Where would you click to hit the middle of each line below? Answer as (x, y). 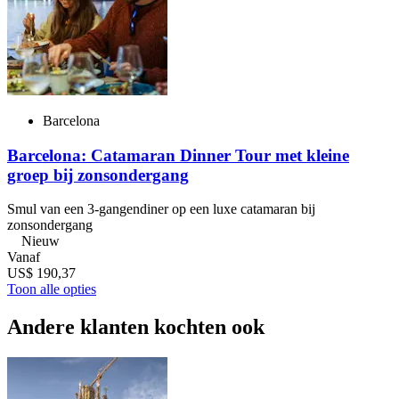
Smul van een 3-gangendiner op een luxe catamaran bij (161, 209)
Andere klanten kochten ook (136, 327)
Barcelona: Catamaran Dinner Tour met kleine (178, 155)
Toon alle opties (52, 289)
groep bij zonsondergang (98, 175)
